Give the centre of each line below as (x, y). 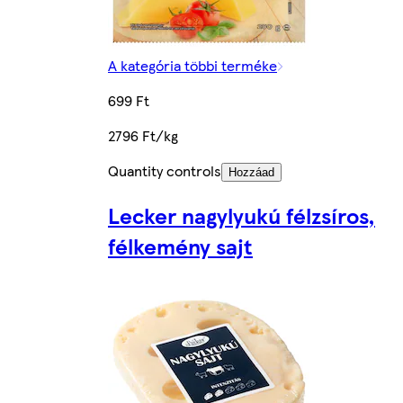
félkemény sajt (180, 246)
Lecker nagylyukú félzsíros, (242, 215)
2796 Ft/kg (143, 136)
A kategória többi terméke (193, 66)
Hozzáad (251, 173)
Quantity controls (165, 171)
